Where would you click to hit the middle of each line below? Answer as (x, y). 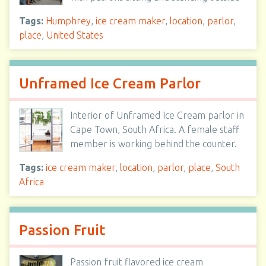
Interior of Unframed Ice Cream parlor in (157, 115)
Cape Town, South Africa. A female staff (155, 129)
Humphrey (68, 21)
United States (75, 35)
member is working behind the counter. (153, 144)
